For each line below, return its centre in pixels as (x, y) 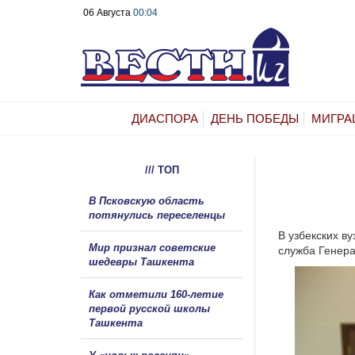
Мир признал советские (152, 247)
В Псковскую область (147, 200)
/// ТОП (162, 170)
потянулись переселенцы (158, 215)
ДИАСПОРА (165, 118)
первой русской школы (149, 308)
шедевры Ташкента (141, 261)
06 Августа (108, 13)
